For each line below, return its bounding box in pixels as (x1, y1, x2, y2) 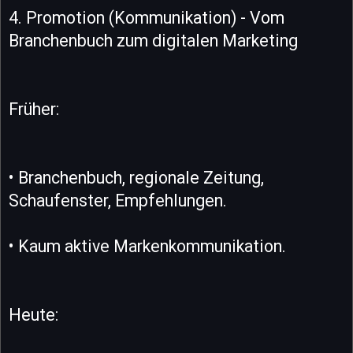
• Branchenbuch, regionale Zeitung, (9, 167, 264, 188)
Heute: (9, 304, 58, 325)
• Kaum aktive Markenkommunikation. (9, 236, 286, 256)
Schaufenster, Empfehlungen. (9, 190, 227, 210)
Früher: (9, 98, 59, 119)
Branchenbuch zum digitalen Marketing (9, 30, 298, 50)
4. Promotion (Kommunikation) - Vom (9, 7, 284, 28)
